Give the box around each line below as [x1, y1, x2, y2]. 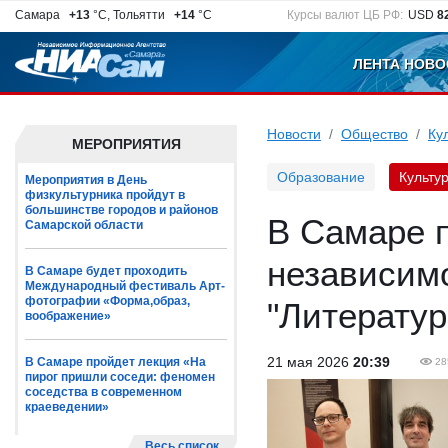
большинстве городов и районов [25, 203, 218, 217]
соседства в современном [25, 385, 182, 399]
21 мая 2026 [267, 354, 353, 370]
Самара [15, 8, 66, 22]
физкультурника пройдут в [25, 188, 185, 202]
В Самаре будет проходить [25, 264, 187, 278]
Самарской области [25, 218, 143, 232]
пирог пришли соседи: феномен [25, 370, 215, 384]
